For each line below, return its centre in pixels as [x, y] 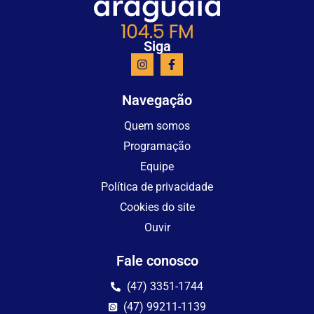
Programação [157, 146]
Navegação [157, 100]
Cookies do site [157, 207]
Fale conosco [157, 260]
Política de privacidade [157, 186]
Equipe [157, 166]
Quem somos [157, 125]
